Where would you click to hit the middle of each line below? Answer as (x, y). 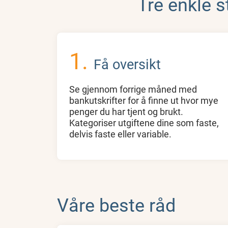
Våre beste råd (116, 205)
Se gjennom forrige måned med (133, 89)
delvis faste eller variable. (120, 134)
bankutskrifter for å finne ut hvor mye (144, 100)
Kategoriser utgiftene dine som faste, (144, 123)
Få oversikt (127, 64)
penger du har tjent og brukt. (126, 111)
